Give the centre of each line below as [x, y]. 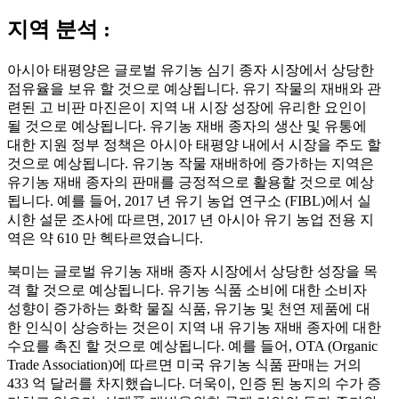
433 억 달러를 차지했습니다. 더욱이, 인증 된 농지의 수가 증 [194, 384]
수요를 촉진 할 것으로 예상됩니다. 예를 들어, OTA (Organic [192, 346]
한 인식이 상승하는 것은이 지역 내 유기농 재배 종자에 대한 [194, 328]
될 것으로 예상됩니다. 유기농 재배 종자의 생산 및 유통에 [187, 126]
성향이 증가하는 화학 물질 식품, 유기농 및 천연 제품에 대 [189, 309]
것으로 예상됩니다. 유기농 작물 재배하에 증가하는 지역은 [191, 164]
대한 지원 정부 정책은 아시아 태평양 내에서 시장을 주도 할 [194, 145]
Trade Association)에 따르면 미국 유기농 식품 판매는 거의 [184, 365]
